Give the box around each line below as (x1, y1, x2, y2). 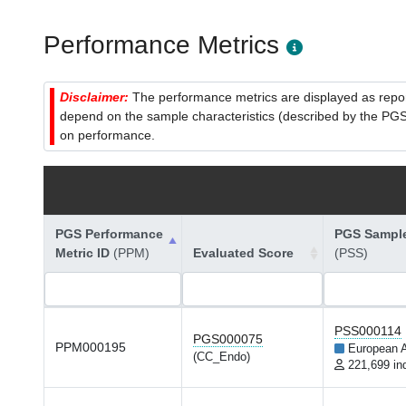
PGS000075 (193, 332, 263, 346)
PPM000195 (55, 340, 126, 354)
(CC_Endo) (193, 351, 250, 363)
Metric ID (55, 246, 113, 260)
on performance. (60, 128, 155, 142)
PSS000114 (334, 324, 401, 338)
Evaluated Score (193, 246, 294, 260)
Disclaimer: (60, 90, 132, 104)
